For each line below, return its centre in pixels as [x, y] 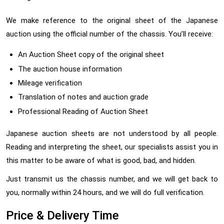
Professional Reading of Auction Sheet [83, 111]
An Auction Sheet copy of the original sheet [91, 55]
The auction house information [70, 69]
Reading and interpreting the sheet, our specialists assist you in [112, 147]
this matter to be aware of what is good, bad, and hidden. [101, 160]
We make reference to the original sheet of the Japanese [112, 21]
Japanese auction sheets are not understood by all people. [112, 133]
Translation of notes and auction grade [83, 97]
